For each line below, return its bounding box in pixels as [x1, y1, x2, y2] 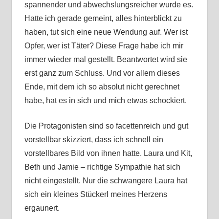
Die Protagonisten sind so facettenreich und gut [24, 122, 188, 131]
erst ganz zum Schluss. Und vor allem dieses [24, 69, 180, 78]
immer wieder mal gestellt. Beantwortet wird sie [24, 55, 187, 64]
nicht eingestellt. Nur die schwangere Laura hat [24, 176, 187, 185]
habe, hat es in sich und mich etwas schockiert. [24, 96, 187, 105]
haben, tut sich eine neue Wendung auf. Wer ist [24, 28, 188, 37]
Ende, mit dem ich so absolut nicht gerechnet [24, 83, 179, 91]
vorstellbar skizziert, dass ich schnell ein [24, 135, 163, 144]
